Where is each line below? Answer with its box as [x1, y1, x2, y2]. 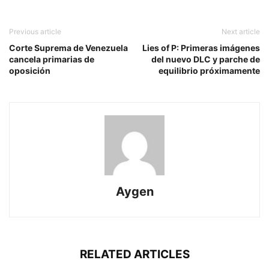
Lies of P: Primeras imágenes [142, 43, 260, 53]
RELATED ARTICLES [79, 247, 190, 262]
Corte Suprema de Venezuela [9, 43, 128, 53]
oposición [9, 65, 50, 76]
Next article [222, 27, 260, 37]
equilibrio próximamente [159, 65, 260, 76]
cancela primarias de [9, 54, 94, 65]
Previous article [9, 27, 61, 37]
